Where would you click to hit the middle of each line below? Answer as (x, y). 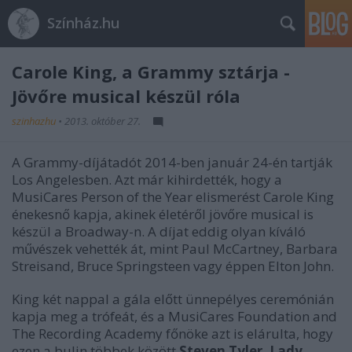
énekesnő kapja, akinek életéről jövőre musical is (163, 214)
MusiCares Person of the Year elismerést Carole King (173, 197)
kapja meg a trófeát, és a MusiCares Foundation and (174, 316)
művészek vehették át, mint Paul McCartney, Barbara (175, 249)
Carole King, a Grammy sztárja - (151, 71)
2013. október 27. (103, 121)
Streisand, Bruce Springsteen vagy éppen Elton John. (173, 266)
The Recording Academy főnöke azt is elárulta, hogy (172, 334)
